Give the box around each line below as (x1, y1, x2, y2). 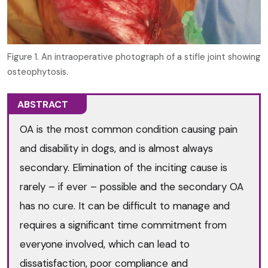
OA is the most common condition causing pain (20, 122, 238, 136)
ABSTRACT (17, 98, 69, 111)
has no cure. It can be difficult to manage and (20, 199, 230, 212)
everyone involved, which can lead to (20, 237, 190, 251)
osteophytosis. (7, 65, 68, 78)
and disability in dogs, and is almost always (20, 141, 214, 155)
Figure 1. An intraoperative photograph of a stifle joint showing (7, 50, 261, 63)
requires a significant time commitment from (20, 218, 227, 232)
